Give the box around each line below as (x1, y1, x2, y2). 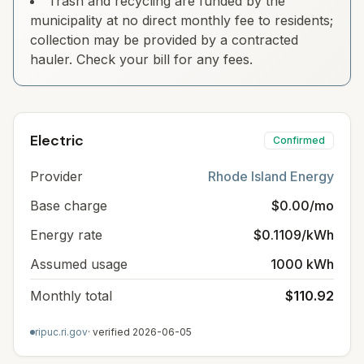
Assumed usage (30, 256, 128, 272)
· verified (88, 326, 132, 338)
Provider (30, 168, 83, 184)
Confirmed (273, 134, 325, 146)
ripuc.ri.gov (35, 326, 88, 338)
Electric (30, 131, 84, 150)
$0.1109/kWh (253, 227, 334, 243)
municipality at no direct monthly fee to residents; (30, 12, 333, 28)
